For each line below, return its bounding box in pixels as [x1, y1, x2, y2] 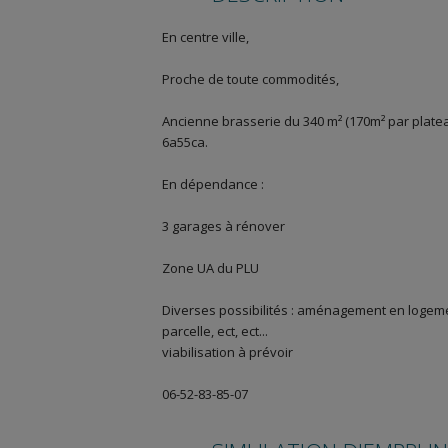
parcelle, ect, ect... [162, 322, 268, 340]
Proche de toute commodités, [162, 70, 339, 88]
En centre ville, [162, 28, 249, 46]
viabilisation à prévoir [162, 343, 293, 361]
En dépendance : [162, 175, 264, 193]
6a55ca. [162, 133, 208, 151]
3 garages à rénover [162, 217, 285, 235]
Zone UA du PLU [162, 259, 259, 277]
